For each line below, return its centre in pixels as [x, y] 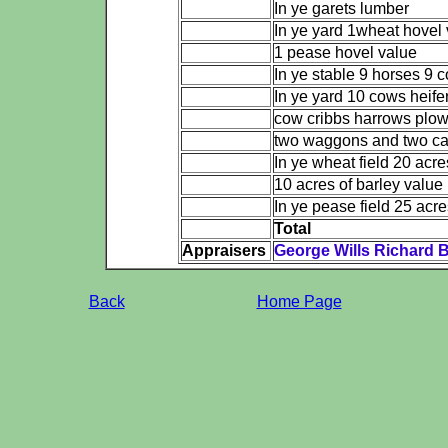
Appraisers [223, 250]
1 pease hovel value [345, 52]
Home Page [299, 301]
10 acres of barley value [358, 184]
